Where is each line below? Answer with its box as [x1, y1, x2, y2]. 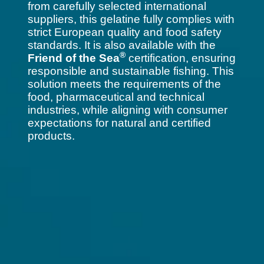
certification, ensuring [125, 52, 236, 64]
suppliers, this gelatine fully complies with [27, 13, 235, 25]
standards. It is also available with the [27, 39, 216, 51]
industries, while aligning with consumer [27, 104, 227, 116]
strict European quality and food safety [27, 26, 222, 38]
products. [27, 130, 75, 142]
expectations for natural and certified [27, 117, 211, 129]
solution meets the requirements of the [27, 78, 221, 90]
